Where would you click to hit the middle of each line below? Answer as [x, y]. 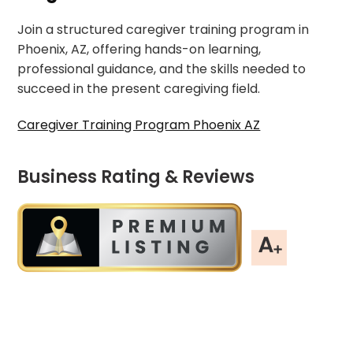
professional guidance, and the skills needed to [162, 69]
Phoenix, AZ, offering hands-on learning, [139, 49]
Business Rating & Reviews [136, 177]
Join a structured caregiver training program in [163, 30]
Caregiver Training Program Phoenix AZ [139, 125]
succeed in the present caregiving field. [139, 89]
